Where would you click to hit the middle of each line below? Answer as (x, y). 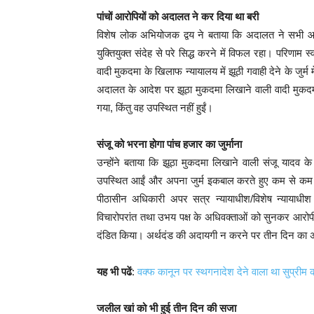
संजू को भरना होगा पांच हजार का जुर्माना (169, 144)
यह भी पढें (114, 271)
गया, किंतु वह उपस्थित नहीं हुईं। (155, 107)
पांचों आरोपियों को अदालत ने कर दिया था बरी (178, 16)
